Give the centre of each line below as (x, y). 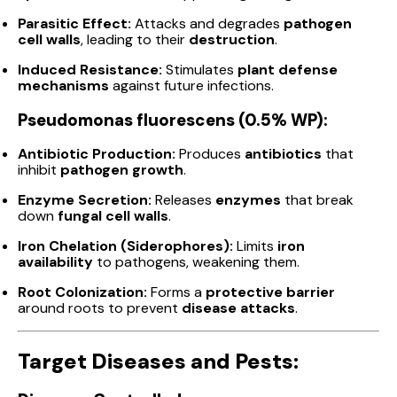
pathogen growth (122, 169)
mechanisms (63, 86)
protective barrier (270, 292)
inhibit (39, 169)
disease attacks (238, 307)
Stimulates (200, 70)
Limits (255, 245)
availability (55, 261)
